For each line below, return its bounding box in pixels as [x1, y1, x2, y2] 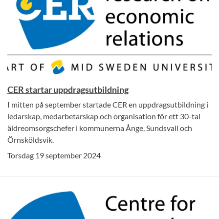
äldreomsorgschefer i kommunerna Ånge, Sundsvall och [7, 123, 192, 132]
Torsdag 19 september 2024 [7, 150, 101, 160]
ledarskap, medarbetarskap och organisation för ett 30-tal [7, 111, 200, 121]
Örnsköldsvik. [7, 134, 54, 144]
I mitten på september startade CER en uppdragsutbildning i [7, 99, 208, 109]
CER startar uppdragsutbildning [7, 84, 129, 95]
